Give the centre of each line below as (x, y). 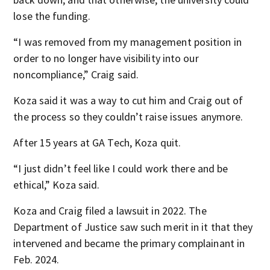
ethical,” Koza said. (57, 185)
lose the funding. (52, 16)
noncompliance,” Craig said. (76, 74)
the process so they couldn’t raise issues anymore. (128, 117)
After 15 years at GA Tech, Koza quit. (97, 143)
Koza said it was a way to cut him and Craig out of (128, 100)
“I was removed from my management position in (127, 42)
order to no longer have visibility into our (106, 58)
